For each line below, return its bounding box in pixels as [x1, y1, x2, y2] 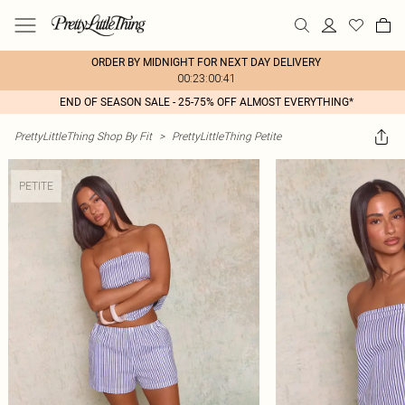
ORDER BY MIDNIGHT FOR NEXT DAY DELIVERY [91, 56, 321, 69]
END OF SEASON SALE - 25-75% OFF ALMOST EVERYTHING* [59, 96, 353, 108]
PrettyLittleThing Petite [172, 129, 281, 143]
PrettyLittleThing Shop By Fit [14, 129, 152, 143]
